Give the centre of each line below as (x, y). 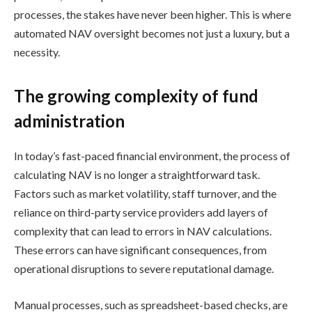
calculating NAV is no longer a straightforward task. (137, 175)
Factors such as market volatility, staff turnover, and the (145, 194)
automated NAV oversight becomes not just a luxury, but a (152, 33)
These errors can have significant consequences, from (140, 250)
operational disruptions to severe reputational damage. (144, 269)
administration (69, 121)
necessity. (37, 52)
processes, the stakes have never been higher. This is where (153, 14)
